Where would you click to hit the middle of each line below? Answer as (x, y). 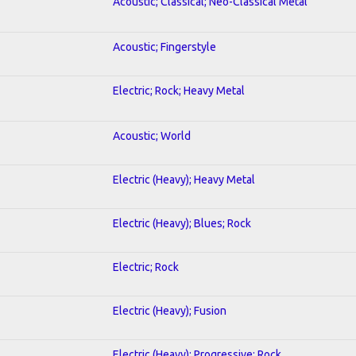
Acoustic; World (152, 135)
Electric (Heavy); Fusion (170, 310)
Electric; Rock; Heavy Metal (179, 90)
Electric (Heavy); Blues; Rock (182, 223)
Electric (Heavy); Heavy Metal (184, 179)
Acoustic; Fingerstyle (164, 46)
